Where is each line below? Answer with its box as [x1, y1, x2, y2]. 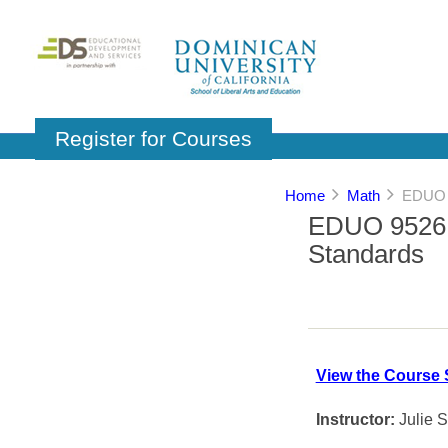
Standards [307, 240, 424, 269]
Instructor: [315, 411, 395, 429]
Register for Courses [55, 127, 252, 150]
